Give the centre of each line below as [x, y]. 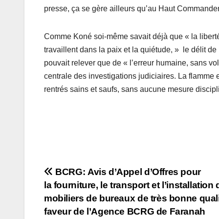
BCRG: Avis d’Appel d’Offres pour [127, 172]
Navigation [84, 175]
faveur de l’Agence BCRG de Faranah [125, 212]
